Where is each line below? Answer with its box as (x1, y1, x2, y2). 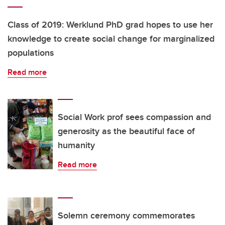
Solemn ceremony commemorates (58, 208, 195, 222)
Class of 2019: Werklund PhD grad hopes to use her (8, 18, 213, 31)
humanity (58, 138, 95, 152)
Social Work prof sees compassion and (58, 110, 211, 124)
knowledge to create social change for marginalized (8, 32, 214, 45)
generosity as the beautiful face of (58, 124, 195, 138)
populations (8, 46, 54, 59)
